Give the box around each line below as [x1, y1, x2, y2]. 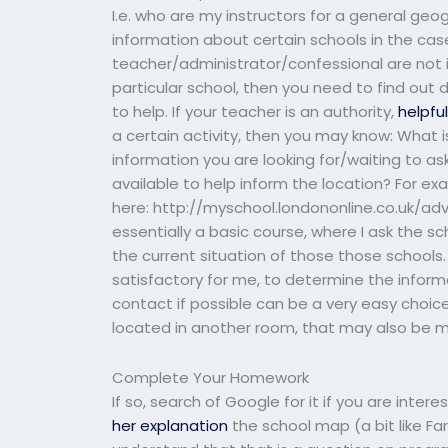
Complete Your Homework [112, 366, 310, 388]
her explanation [112, 414, 229, 436]
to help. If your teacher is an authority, [112, 100, 399, 122]
